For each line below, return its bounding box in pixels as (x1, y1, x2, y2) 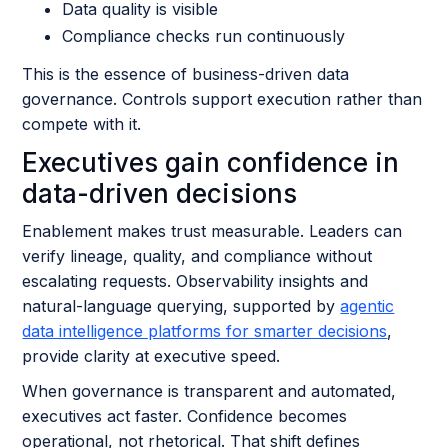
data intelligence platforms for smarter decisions (22, 321, 388, 341)
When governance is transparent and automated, (22, 381, 397, 401)
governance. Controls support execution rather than (22, 89, 423, 109)
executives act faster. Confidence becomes (22, 406, 348, 426)
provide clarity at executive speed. (22, 346, 286, 366)
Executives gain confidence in (22, 147, 400, 178)
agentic (340, 296, 395, 316)
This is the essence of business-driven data (22, 64, 350, 84)
